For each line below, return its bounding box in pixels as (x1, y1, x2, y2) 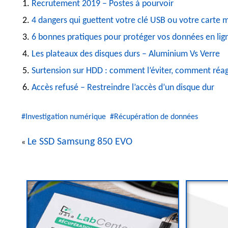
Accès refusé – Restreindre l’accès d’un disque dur (32, 83, 214, 93)
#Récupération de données (110, 113, 200, 122)
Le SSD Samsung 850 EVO (27, 137, 132, 148)
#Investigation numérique (21, 113, 108, 122)
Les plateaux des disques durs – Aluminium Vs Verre (32, 49, 220, 60)
